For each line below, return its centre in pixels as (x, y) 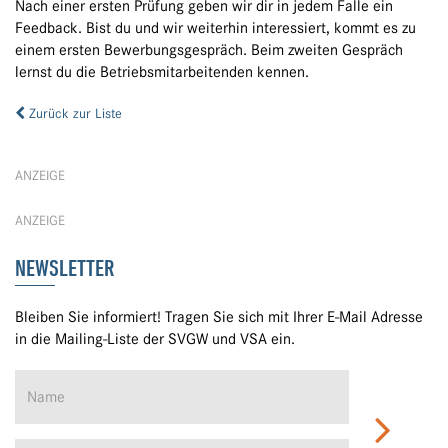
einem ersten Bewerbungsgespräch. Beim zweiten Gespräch (209, 50)
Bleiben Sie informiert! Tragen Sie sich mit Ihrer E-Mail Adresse (219, 317)
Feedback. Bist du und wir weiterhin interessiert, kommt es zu (215, 28)
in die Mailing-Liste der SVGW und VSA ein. (155, 339)
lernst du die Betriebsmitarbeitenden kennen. (162, 72)
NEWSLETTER (64, 268)
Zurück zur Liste (73, 113)
